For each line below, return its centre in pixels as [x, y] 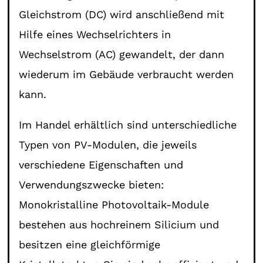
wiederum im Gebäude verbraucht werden [127, 74]
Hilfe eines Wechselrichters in [95, 34]
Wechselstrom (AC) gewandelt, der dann [122, 54]
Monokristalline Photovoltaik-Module [114, 204]
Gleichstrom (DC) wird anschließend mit [122, 14]
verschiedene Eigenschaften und [101, 164]
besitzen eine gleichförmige [90, 244]
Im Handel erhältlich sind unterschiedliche [128, 124]
